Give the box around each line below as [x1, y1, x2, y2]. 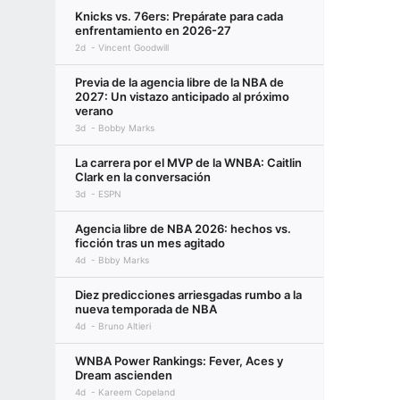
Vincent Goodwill [98, 42, 169, 53]
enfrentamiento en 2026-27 [75, 23, 231, 37]
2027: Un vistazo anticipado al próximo [75, 89, 289, 104]
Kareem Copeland [98, 387, 175, 397]
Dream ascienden [75, 368, 172, 382]
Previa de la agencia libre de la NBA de [75, 75, 284, 89]
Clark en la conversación [75, 170, 211, 184]
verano [75, 104, 113, 118]
